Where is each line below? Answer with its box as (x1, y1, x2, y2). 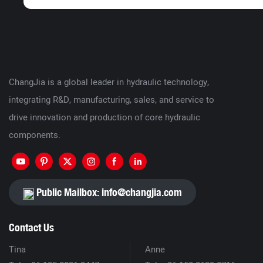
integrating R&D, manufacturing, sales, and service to (9, 93, 214, 107)
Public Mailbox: (34, 186, 102, 199)
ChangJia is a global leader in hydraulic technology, (9, 76, 209, 89)
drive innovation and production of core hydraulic (9, 111, 200, 124)
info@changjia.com (102, 186, 182, 199)
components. (9, 129, 60, 142)
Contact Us (9, 221, 54, 234)
